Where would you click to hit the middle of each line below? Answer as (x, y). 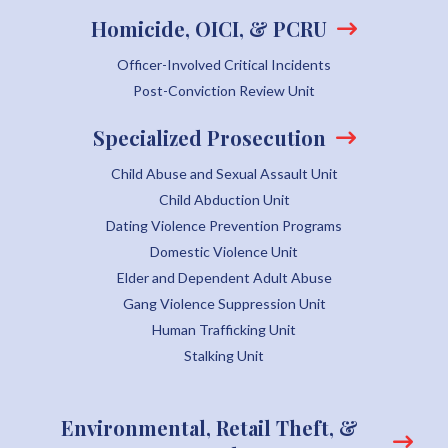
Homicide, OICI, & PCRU (209, 29)
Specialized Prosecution (209, 138)
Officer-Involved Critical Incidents (224, 65)
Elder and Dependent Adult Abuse (224, 278)
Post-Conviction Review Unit (224, 91)
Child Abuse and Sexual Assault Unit (224, 174)
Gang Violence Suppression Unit (224, 304)
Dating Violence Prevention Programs (224, 226)
